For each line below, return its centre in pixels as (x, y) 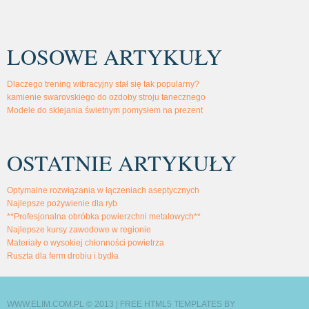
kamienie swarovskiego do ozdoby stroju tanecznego (106, 97)
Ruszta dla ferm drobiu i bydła (63, 256)
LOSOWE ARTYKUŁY (114, 56)
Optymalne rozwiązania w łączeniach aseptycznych (103, 190)
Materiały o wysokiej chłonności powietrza (86, 242)
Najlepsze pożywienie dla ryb (62, 203)
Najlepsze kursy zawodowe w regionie (79, 229)
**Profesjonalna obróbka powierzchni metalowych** (104, 216)
